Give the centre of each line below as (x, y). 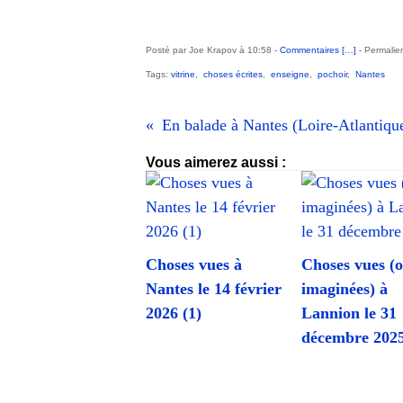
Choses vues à (194, 264)
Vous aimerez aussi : (216, 162)
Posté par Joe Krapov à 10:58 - (213, 50)
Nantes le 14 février (214, 289)
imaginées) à (344, 289)
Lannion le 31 (349, 313)
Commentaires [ (312, 50)
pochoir (332, 74)
